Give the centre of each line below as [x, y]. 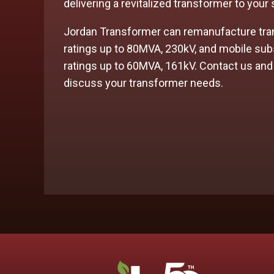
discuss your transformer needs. [145, 83]
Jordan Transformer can [124, 31]
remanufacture [220, 31]
